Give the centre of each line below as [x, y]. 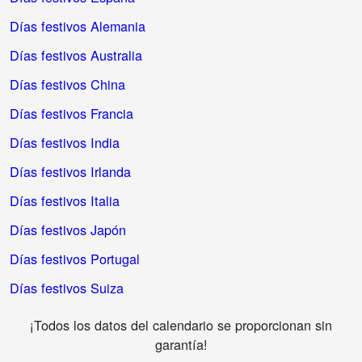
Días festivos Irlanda [70, 171]
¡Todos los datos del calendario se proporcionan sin [181, 324]
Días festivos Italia [65, 200]
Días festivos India [65, 142]
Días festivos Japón [68, 229]
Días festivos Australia [76, 55]
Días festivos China [67, 84]
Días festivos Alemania [78, 25]
